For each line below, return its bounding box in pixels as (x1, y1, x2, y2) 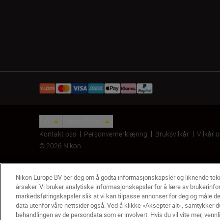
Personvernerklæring (84, 129, 147, 138)
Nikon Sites (62, 116, 101, 127)
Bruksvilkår (155, 129, 189, 138)
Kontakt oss (39, 129, 76, 138)
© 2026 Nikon (39, 141, 81, 150)
